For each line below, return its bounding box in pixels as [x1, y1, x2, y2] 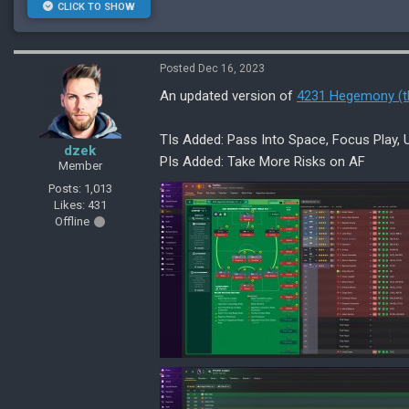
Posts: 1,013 [47, 182, 112, 196]
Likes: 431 [53, 198, 107, 213]
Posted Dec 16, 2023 [160, 62, 265, 76]
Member [58, 159, 102, 173]
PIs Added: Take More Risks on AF [160, 153, 365, 171]
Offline [55, 215, 89, 229]
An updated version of [160, 88, 297, 105]
